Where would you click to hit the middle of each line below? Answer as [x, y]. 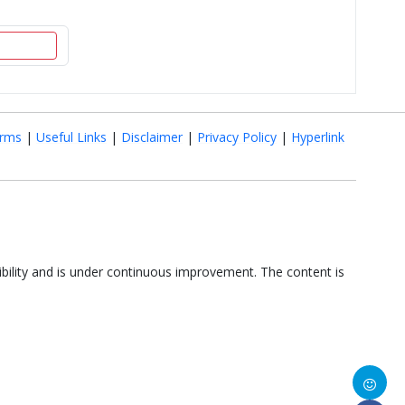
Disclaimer [152, 137]
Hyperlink [318, 137]
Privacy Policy [237, 137]
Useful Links [71, 137]
